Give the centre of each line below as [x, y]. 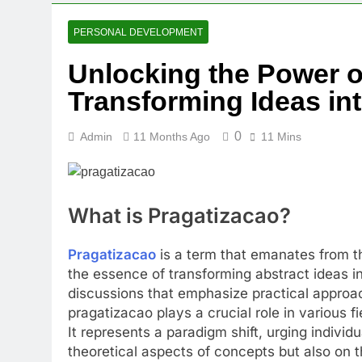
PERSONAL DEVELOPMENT [138, 32]
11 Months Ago [172, 137]
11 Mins [281, 137]
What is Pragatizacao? [179, 215]
